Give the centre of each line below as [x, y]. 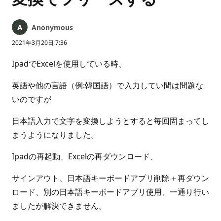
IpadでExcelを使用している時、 [69, 64]
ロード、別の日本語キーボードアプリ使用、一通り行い [110, 192]
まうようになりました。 [55, 135]
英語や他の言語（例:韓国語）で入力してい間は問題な [108, 85]
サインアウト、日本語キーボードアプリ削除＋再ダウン [110, 178]
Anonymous [52, 27]
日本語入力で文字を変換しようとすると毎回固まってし [110, 121]
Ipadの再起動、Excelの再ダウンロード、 [85, 156]
